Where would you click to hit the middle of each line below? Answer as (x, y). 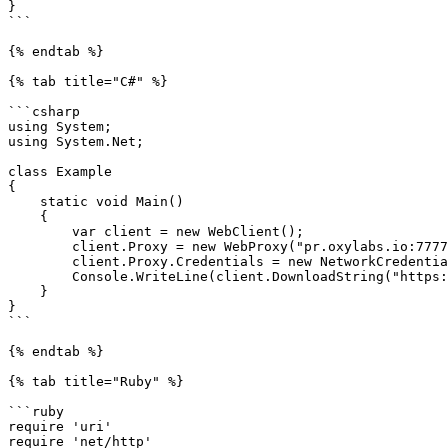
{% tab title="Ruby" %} (96, 381)
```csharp (44, 111)
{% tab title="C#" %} (88, 81)
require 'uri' (60, 426)
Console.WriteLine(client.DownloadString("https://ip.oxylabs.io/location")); (40, 276)
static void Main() (24, 201)
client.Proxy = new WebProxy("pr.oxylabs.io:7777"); (40, 246)
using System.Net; (76, 141)
